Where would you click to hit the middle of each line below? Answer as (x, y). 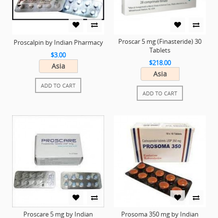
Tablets (160, 50)
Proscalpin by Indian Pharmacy (58, 43)
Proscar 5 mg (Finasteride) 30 (160, 42)
